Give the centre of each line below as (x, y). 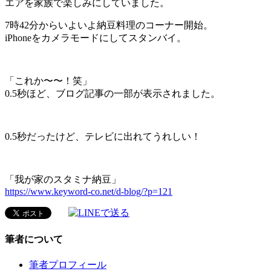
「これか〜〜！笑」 (48, 80)
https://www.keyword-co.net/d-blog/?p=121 (89, 191)
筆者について (34, 239)
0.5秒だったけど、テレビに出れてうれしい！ (103, 136)
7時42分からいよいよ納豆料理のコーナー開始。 (109, 25)
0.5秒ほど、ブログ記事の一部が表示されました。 (113, 93)
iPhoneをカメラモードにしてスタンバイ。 (96, 38)
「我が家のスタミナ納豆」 (63, 179)
